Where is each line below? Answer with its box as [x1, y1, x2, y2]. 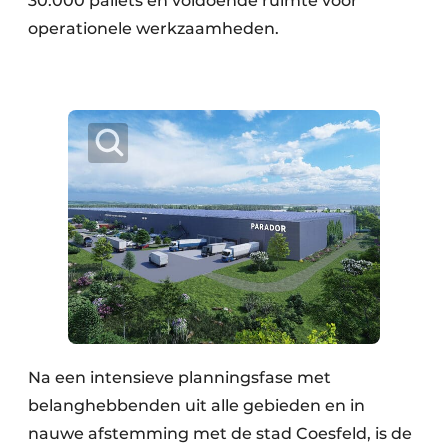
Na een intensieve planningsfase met [28, 368, 331, 387]
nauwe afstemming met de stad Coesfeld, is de [28, 424, 412, 443]
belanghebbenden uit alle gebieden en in [28, 396, 365, 415]
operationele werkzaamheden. [28, 19, 279, 38]
